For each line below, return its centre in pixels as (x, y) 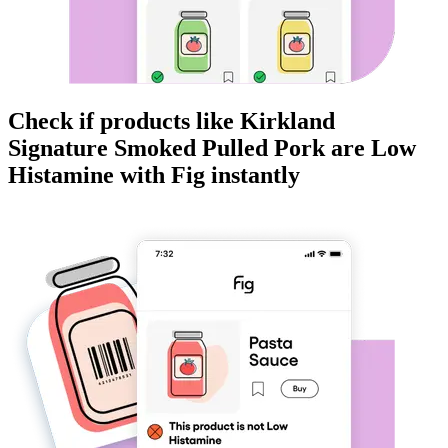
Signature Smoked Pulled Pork (166, 148)
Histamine (61, 175)
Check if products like (124, 121)
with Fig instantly (207, 175)
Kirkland (287, 121)
